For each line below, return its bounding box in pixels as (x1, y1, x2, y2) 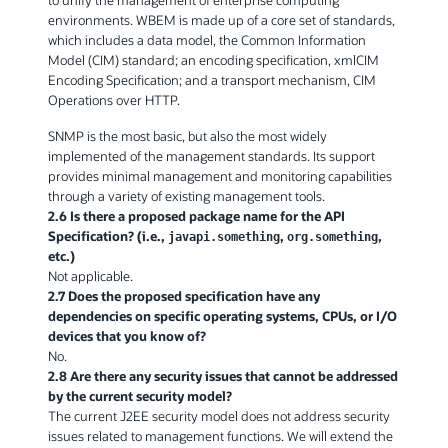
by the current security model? (48, 387, 232, 405)
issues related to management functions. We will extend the (48, 427, 393, 445)
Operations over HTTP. (48, 91, 180, 109)
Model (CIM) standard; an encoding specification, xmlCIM (48, 51, 379, 69)
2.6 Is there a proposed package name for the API (48, 207, 345, 225)
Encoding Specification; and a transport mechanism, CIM (48, 71, 376, 89)
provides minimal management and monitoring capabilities (48, 167, 392, 185)
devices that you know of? (48, 327, 206, 345)
